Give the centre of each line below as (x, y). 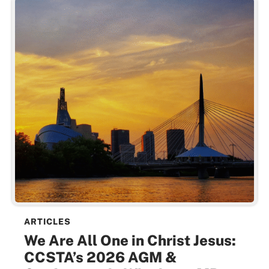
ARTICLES (47, 221)
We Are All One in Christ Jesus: (130, 240)
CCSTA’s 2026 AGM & (101, 257)
